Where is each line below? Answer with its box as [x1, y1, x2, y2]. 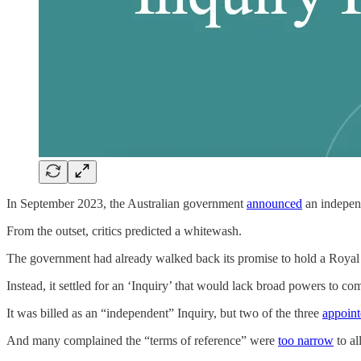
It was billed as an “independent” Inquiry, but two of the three [6, 305, 322, 320]
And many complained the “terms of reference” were [6, 333, 278, 347]
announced [247, 196, 302, 210]
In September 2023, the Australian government [6, 196, 247, 210]
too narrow [278, 333, 334, 347]
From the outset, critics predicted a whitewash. [6, 223, 242, 238]
